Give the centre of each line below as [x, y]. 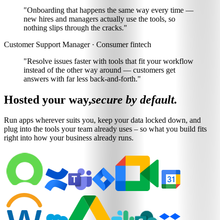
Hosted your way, [48, 99]
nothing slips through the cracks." [75, 27]
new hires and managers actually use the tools [94, 19]
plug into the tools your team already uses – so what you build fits [105, 129]
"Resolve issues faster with [66, 61]
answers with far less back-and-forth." [82, 79]
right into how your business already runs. [69, 138]
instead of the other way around [72, 70]
